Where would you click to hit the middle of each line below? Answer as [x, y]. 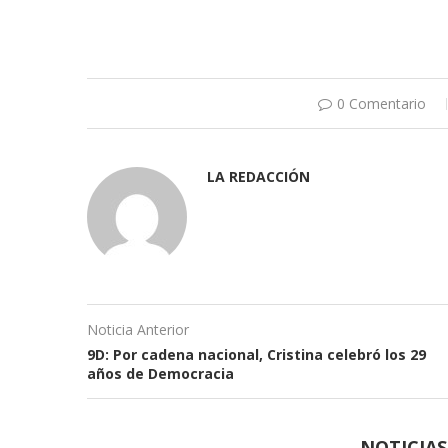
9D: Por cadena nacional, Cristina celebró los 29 [256, 354]
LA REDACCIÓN [258, 176]
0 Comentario [381, 103]
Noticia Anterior [138, 329]
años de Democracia [160, 373]
